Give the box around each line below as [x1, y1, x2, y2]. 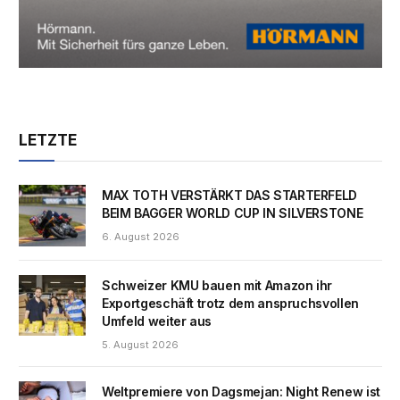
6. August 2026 [102, 230, 179, 244]
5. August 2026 [102, 337, 179, 351]
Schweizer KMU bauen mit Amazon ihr [102, 277, 333, 293]
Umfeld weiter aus [102, 312, 212, 329]
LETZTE [19, 131, 77, 150]
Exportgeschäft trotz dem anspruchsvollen [102, 295, 359, 311]
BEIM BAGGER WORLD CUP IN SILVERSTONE [102, 205, 363, 221]
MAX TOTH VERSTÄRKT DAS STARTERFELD [102, 187, 358, 204]
